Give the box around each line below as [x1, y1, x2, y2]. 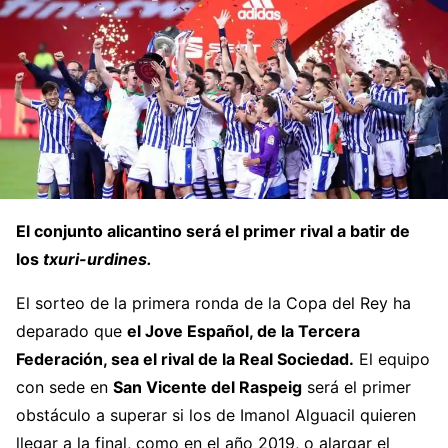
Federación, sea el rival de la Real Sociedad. [16, 348, 354, 369]
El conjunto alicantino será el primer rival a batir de [16, 220, 410, 241]
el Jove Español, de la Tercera [127, 320, 360, 341]
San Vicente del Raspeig [113, 376, 302, 397]
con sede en [16, 376, 113, 397]
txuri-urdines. [43, 248, 152, 269]
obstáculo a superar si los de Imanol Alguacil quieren [16, 404, 416, 425]
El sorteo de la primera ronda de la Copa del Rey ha [16, 292, 411, 313]
